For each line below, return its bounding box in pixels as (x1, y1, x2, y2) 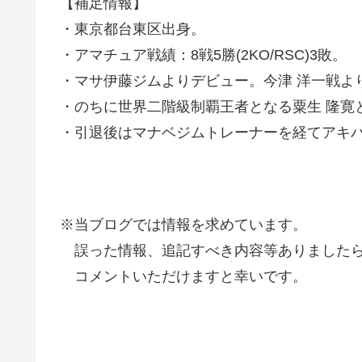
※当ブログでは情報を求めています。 (60, 217, 307, 234)
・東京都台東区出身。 (60, 20, 205, 37)
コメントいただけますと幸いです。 (60, 268, 307, 285)
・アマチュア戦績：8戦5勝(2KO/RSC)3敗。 (60, 46, 347, 63)
